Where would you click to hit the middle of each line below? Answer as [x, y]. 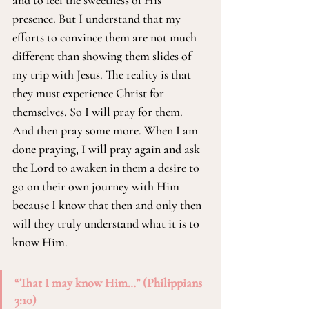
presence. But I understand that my [98, 19]
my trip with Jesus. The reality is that [103, 74]
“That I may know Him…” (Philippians [110, 283]
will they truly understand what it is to [107, 223]
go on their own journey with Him [97, 186]
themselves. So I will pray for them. [99, 112]
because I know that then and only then [108, 205]
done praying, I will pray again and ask [108, 149]
